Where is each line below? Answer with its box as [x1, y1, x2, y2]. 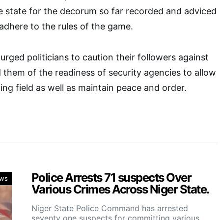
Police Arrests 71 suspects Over [31, 170, 192, 185]
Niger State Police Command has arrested [31, 203, 188, 213]
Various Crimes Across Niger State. [31, 182, 209, 196]
